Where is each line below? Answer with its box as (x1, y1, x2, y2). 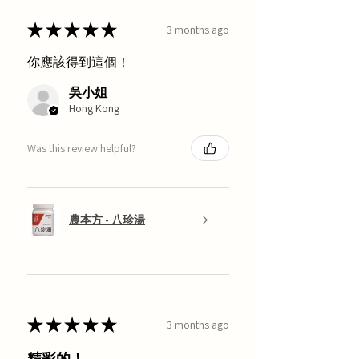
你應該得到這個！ (27, 54, 130, 71)
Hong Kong (69, 101, 119, 116)
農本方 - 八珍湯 (69, 212, 145, 227)
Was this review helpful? (27, 140, 136, 155)
